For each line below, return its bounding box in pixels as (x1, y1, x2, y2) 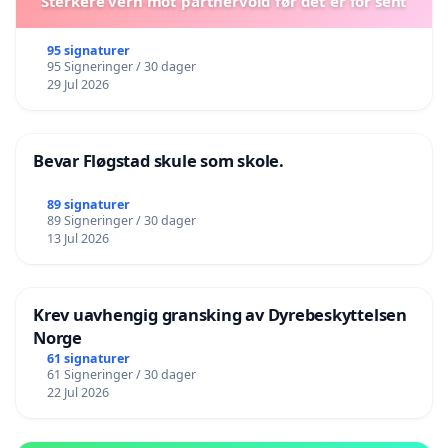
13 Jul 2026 (46, 230, 109, 248)
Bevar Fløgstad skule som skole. (33, 149, 284, 173)
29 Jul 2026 (46, 76, 109, 94)
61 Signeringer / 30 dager (46, 365, 196, 383)
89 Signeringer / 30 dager (46, 212, 196, 230)
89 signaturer (46, 196, 130, 214)
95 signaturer (46, 42, 130, 60)
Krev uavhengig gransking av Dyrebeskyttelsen (33, 303, 407, 327)
